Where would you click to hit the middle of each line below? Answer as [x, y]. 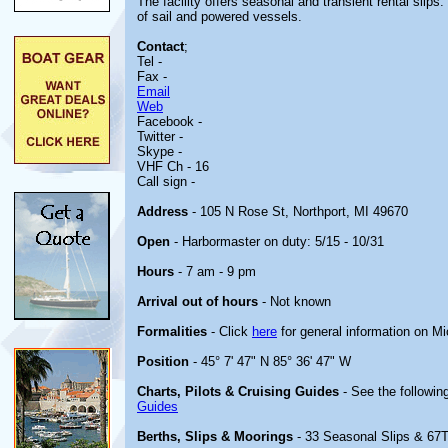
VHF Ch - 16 [173, 166]
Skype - [159, 151]
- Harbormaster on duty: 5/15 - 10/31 [277, 241]
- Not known [294, 301]
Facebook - [169, 121]
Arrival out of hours [197, 301]
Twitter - [160, 136]
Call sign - [166, 181]
